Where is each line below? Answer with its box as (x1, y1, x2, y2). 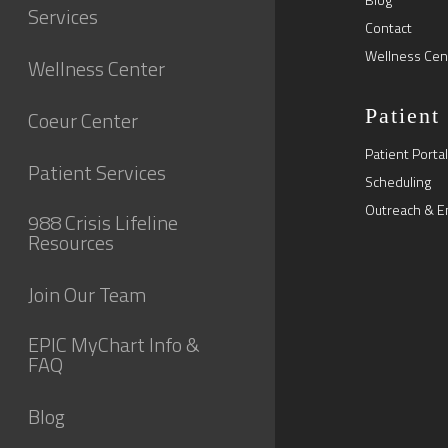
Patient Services (28, 157, 166, 188)
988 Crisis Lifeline (28, 207, 178, 238)
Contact (365, 17, 412, 38)
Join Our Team (28, 279, 146, 310)
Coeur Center (28, 105, 138, 136)
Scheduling (365, 171, 431, 192)
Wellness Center (28, 53, 165, 84)
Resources (28, 227, 114, 258)
